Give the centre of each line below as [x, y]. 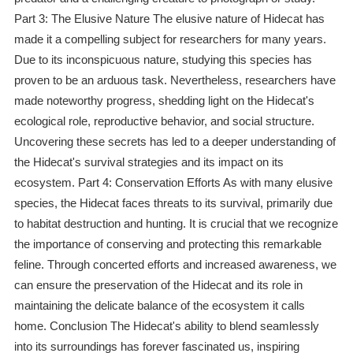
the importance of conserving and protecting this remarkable [167, 244]
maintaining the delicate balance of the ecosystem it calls [159, 306]
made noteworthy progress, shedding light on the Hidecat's [164, 101]
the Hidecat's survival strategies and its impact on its [149, 162]
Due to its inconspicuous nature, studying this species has [163, 60]
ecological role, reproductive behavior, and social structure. [164, 121]
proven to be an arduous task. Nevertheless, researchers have [175, 80]
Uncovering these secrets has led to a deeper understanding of [175, 142]
